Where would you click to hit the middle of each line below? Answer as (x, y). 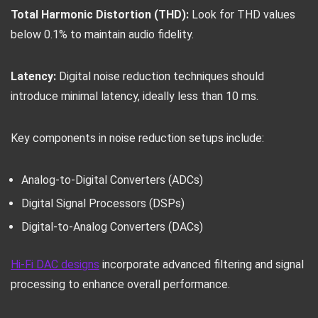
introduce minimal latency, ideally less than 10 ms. (135, 96)
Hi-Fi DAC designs (55, 264)
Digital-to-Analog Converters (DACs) (112, 227)
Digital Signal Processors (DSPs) (103, 203)
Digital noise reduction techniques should (160, 76)
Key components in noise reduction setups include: (137, 138)
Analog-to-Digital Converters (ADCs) (112, 180)
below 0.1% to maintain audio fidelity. (102, 34)
